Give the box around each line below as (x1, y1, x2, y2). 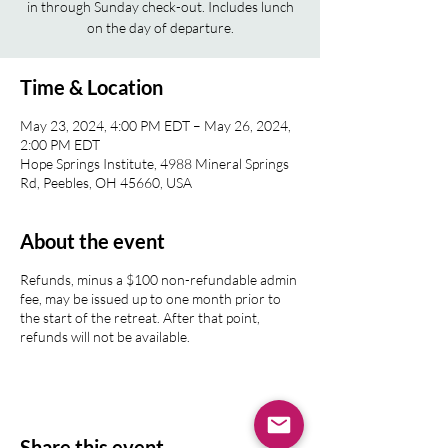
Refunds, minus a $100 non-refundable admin (20, 271, 297, 288)
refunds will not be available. (20, 328, 190, 345)
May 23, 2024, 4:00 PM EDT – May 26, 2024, (20, 117, 291, 134)
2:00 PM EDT (20, 136, 100, 153)
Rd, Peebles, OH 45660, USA (20, 174, 192, 191)
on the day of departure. (86, 19, 234, 36)
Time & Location (20, 75, 163, 99)
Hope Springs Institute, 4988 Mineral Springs (20, 155, 289, 172)
